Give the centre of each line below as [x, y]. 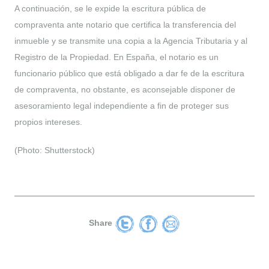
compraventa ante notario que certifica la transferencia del [125, 24]
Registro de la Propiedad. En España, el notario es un [116, 57]
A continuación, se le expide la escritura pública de [110, 8]
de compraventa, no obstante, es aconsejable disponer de [125, 89]
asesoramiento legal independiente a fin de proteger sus [122, 105]
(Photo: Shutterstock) [55, 150]
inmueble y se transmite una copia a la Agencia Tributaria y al [131, 41]
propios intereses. [48, 122]
